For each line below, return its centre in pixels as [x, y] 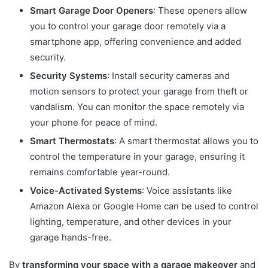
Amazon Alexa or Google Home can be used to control [144, 206]
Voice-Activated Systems [86, 190]
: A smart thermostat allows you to [186, 141]
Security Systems [68, 75]
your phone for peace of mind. [94, 122]
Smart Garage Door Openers [92, 10]
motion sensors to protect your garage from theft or [139, 91]
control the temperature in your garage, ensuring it [137, 156]
